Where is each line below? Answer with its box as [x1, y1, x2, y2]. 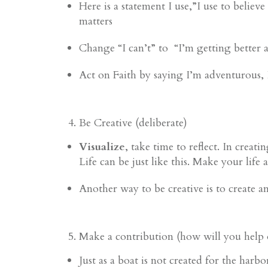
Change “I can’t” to [79, 41, 168, 56]
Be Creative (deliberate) [79, 115, 187, 130]
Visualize [79, 139, 125, 154]
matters [79, 14, 112, 29]
